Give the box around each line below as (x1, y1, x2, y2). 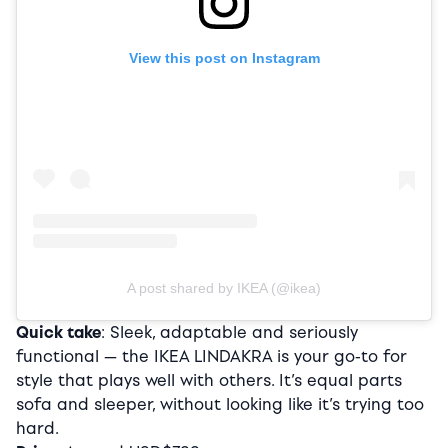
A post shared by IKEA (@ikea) (127, 279, 321, 296)
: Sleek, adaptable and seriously (101, 322, 358, 342)
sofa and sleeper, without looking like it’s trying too (16, 394, 424, 414)
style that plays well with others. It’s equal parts (16, 370, 402, 390)
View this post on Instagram (128, 49, 320, 66)
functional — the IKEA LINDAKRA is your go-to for (16, 346, 407, 366)
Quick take (16, 322, 101, 342)
